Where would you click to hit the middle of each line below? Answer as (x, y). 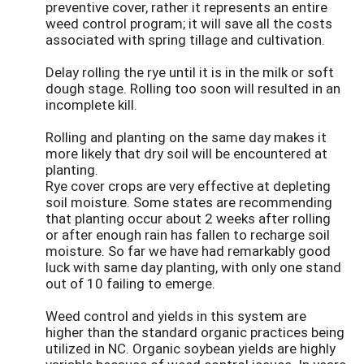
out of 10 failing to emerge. (130, 283)
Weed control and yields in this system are (176, 315)
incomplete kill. (91, 104)
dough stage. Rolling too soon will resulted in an (193, 88)
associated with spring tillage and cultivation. (185, 39)
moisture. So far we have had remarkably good (188, 250)
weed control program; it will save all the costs (189, 23)
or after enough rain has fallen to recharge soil (188, 234)
